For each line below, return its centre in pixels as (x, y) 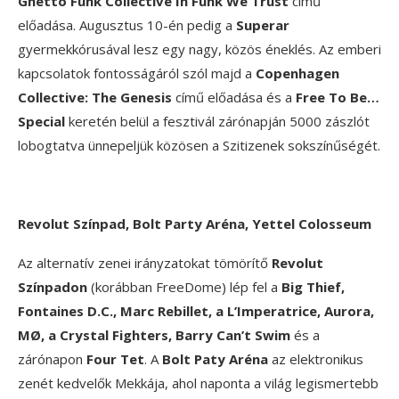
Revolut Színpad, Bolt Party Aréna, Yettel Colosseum (195, 224)
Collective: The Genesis (95, 98)
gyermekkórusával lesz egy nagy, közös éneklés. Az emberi (199, 49)
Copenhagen (297, 73)
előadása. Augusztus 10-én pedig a (127, 25)
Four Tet (115, 359)
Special (41, 122)
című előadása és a (234, 98)
